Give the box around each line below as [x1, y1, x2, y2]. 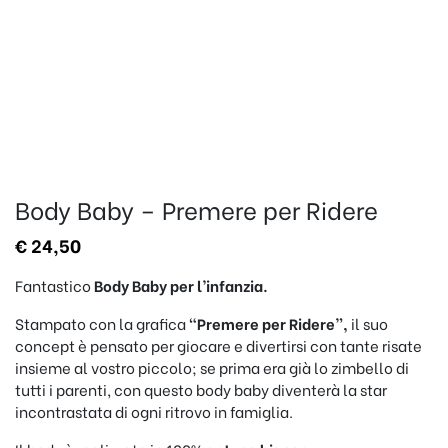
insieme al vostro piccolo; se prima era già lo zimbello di [15, 356, 409, 378]
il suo [351, 312, 388, 334]
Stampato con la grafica [15, 312, 189, 334]
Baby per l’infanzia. [132, 274, 268, 296]
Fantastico [15, 274, 94, 296]
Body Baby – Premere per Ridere [15, 191, 378, 226]
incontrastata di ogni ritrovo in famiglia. [15, 400, 293, 422]
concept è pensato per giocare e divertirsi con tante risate [15, 334, 422, 356]
